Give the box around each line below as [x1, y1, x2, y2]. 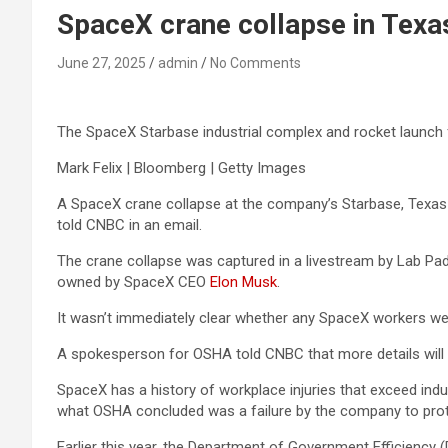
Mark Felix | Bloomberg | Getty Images [57, 159, 306, 177]
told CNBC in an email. [57, 216, 202, 234]
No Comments [210, 55, 301, 71]
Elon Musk [210, 273, 277, 291]
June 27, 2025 [57, 55, 146, 71]
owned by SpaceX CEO [57, 273, 210, 291]
